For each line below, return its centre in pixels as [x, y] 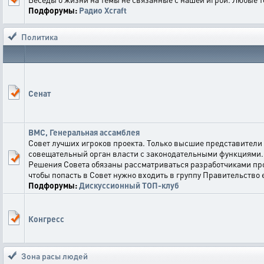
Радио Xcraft [103, 10]
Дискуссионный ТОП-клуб [129, 185]
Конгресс [46, 219]
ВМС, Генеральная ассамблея [84, 132]
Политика [39, 37]
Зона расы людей [55, 256]
